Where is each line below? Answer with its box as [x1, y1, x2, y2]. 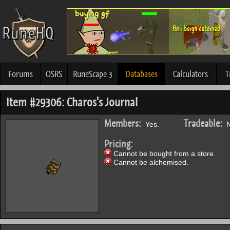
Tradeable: [184, 117, 222, 130]
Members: [104, 117, 141, 130]
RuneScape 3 [73, 68, 112, 80]
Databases [125, 68, 158, 80]
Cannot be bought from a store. [111, 149, 216, 158]
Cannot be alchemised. [111, 158, 188, 166]
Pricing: [104, 138, 133, 150]
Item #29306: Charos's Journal [6, 95, 138, 110]
